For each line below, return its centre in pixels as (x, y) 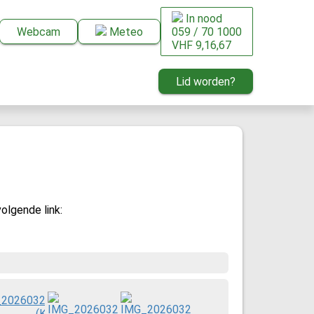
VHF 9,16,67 (202, 45)
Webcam (43, 32)
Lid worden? (209, 82)
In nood (203, 19)
